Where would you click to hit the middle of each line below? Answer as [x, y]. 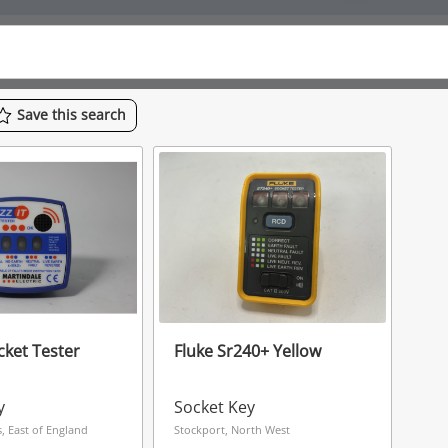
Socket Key [214, 406]
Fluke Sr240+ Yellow [247, 350]
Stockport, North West [231, 429]
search [103, 114]
